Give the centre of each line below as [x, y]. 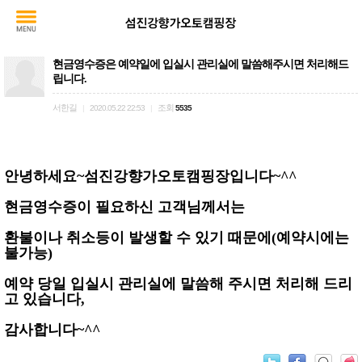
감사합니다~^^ [52, 330]
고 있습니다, [44, 299]
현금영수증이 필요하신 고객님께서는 [126, 207]
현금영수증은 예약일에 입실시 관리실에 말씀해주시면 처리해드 [200, 64]
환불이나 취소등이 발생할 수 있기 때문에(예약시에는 [177, 238]
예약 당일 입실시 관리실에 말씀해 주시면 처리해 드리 [178, 284]
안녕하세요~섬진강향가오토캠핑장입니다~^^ [150, 176]
